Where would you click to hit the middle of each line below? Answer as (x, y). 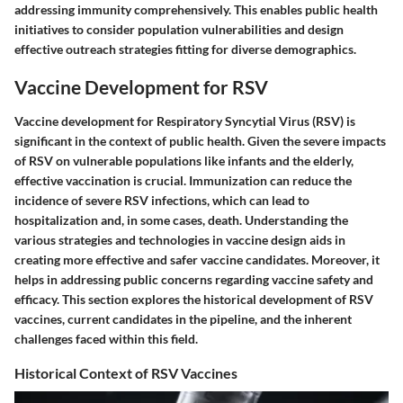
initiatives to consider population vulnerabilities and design (179, 30)
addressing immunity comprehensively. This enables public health (196, 10)
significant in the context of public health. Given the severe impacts (200, 140)
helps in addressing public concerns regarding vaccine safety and (194, 279)
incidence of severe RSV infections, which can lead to (162, 200)
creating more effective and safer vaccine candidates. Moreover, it (197, 259)
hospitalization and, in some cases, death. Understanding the (181, 219)
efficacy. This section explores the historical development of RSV (194, 299)
